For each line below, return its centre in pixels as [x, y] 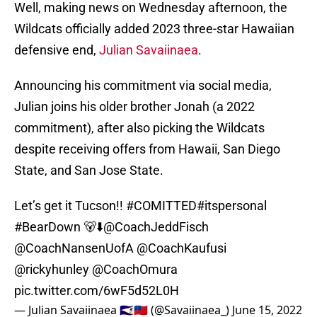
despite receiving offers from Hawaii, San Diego [147, 149]
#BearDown [47, 227]
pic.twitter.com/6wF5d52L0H [97, 291]
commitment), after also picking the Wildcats [139, 128]
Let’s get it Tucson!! [70, 206]
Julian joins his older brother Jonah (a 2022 [134, 107]
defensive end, [57, 50]
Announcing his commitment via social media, [143, 86]
